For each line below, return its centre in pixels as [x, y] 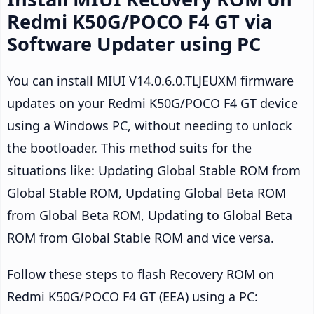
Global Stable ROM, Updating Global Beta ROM [146, 192]
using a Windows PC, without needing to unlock [150, 125]
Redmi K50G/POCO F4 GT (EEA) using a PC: [132, 296]
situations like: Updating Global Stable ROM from [154, 170]
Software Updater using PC [134, 43]
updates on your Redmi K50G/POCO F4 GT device [152, 103]
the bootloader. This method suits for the [129, 148]
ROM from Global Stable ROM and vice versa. [141, 237]
